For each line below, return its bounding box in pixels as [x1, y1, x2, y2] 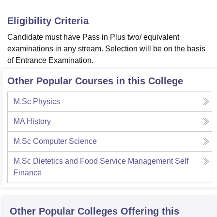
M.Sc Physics [14, 97, 60, 106]
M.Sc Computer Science [14, 137, 97, 146]
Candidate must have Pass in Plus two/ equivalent [7, 33, 179, 42]
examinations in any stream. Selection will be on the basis [7, 45, 205, 53]
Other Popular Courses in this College [7, 76, 183, 87]
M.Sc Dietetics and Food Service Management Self [14, 157, 188, 166]
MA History [14, 117, 51, 126]
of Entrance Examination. [7, 56, 93, 65]
